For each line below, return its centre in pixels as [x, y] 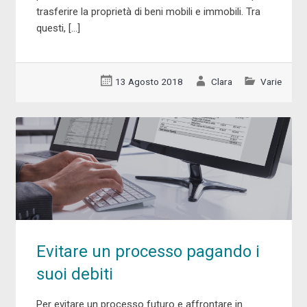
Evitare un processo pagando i [148, 252]
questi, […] [58, 28]
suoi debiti [74, 274]
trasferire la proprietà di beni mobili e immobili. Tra [148, 12]
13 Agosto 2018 [149, 82]
